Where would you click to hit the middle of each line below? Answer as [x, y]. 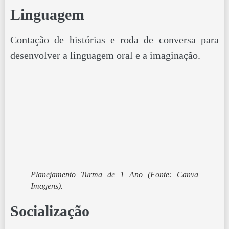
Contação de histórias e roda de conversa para [114, 40]
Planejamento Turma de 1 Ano [89, 175]
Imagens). [47, 186]
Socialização [50, 211]
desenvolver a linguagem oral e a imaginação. [105, 55]
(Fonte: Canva [173, 175]
